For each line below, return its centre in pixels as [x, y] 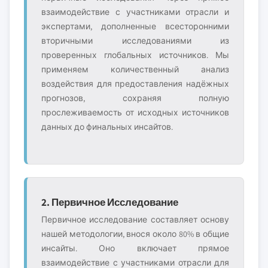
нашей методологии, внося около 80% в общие [135, 234]
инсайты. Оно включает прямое [135, 248]
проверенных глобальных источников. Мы [135, 55]
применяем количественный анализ [135, 69]
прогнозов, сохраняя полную [135, 98]
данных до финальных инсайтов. [107, 127]
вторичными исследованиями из [135, 41]
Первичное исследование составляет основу [135, 220]
